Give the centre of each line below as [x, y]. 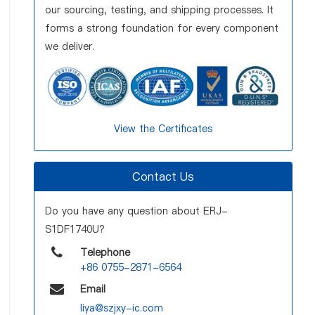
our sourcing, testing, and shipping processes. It [159, 10]
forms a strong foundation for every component [162, 28]
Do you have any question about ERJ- [136, 211]
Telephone [105, 253]
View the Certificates [163, 129]
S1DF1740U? [75, 230]
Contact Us [163, 177]
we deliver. [70, 46]
